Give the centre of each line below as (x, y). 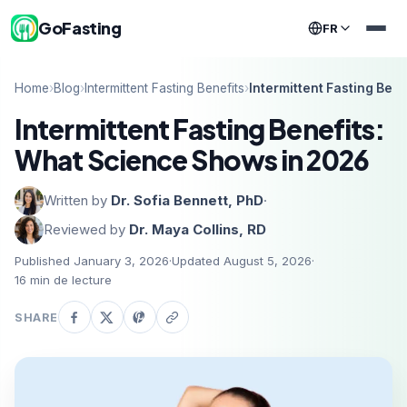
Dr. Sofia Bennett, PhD (187, 200)
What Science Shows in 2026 (192, 160)
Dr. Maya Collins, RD (198, 229)
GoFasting (80, 28)
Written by (77, 200)
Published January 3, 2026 (92, 261)
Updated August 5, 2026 (242, 261)
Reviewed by (86, 229)
